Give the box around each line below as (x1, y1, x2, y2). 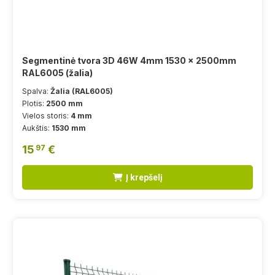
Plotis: (22, 98, 46, 108)
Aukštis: (22, 123, 52, 133)
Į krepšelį (125, 172, 163, 182)
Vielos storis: (22, 110, 71, 120)
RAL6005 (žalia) (22, 67, 93, 78)
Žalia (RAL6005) (50, 86, 113, 96)
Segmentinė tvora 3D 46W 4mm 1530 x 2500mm (22, 55, 236, 66)
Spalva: (22, 86, 50, 96)
